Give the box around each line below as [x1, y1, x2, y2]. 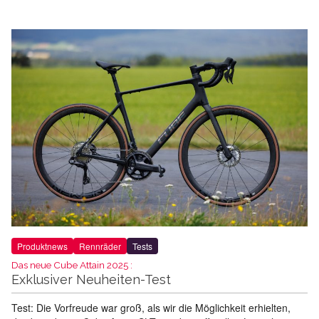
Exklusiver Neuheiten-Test [11, 271, 171, 287]
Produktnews [17, 239, 68, 252]
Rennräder [79, 239, 121, 252]
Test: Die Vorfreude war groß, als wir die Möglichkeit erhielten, [11, 300, 291, 315]
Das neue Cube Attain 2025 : [11, 258, 132, 271]
